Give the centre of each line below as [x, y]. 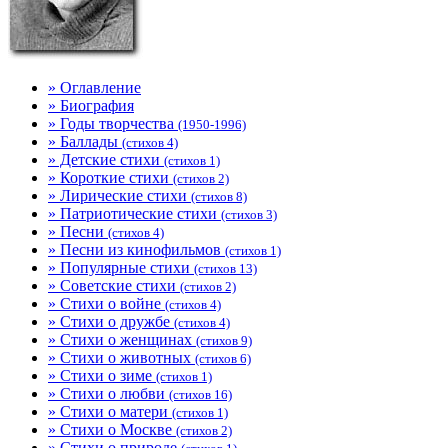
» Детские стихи [106, 159]
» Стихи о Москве [112, 429]
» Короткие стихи [110, 177]
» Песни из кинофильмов [136, 249]
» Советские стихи [114, 285]
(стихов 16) [200, 394]
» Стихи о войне [106, 303]
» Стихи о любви [108, 393]
